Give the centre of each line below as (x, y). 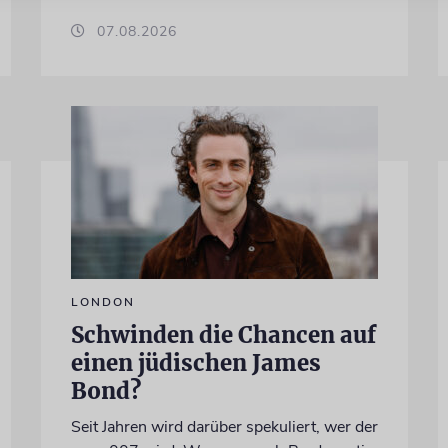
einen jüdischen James (195, 362)
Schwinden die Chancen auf (223, 334)
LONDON (102, 301)
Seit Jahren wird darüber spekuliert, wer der (224, 426)
